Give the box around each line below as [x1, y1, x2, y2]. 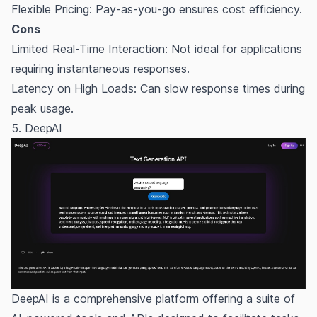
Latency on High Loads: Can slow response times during [11, 81, 305, 96]
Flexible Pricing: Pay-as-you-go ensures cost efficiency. [11, 2, 302, 17]
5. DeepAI [11, 121, 62, 136]
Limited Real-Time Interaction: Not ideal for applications [11, 42, 302, 57]
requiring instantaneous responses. [11, 62, 190, 76]
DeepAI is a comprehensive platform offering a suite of [11, 292, 295, 306]
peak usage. [11, 101, 74, 116]
